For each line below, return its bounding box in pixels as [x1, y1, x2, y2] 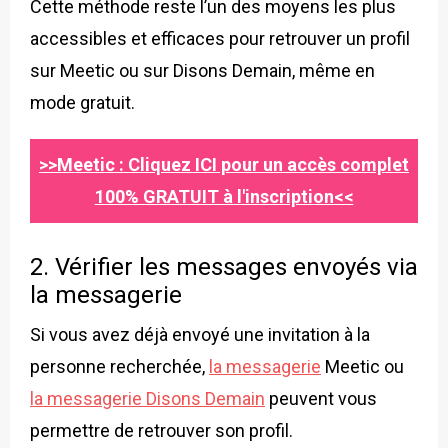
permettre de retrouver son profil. [30, 419, 293, 441]
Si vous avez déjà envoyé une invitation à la [30, 323, 370, 345]
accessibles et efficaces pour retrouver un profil [30, 27, 410, 49]
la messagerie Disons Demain [30, 387, 265, 409]
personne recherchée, [30, 355, 209, 377]
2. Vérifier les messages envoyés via [30, 252, 418, 281]
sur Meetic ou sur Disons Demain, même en [30, 59, 375, 81]
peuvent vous [265, 387, 377, 409]
